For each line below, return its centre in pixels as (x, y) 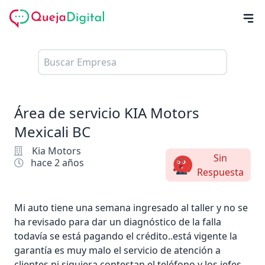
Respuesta (220, 172)
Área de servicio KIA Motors (107, 112)
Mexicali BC (52, 131)
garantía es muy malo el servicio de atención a (117, 250)
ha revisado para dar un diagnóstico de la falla (118, 222)
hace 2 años (57, 162)
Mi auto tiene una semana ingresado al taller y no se (131, 207)
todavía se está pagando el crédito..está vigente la (126, 236)
